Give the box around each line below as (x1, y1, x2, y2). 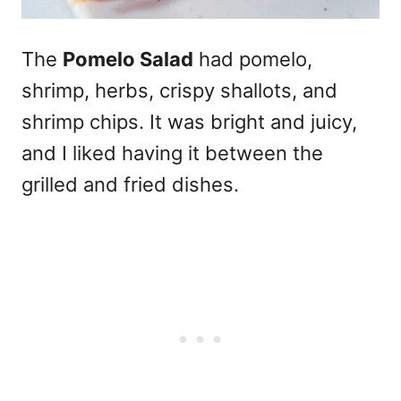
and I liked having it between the (21, 141, 323, 165)
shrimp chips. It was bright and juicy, (21, 109, 357, 133)
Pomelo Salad (63, 47, 193, 71)
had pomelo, (193, 47, 312, 71)
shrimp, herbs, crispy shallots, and (21, 78, 337, 102)
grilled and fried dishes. (21, 172, 239, 196)
